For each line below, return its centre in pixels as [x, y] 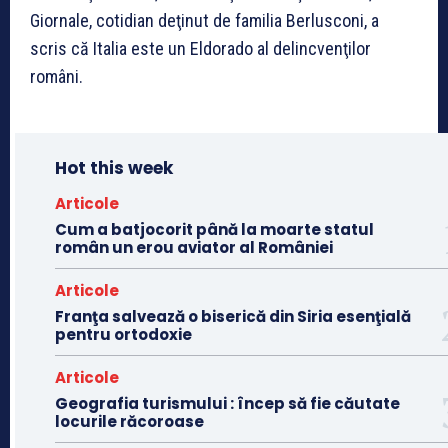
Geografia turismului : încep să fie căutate [227, 403]
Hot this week [114, 167]
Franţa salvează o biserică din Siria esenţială [233, 316]
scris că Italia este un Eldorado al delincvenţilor [200, 48]
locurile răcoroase [129, 421]
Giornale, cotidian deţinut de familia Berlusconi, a [204, 20]
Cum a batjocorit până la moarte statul [214, 229]
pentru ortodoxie [123, 334]
